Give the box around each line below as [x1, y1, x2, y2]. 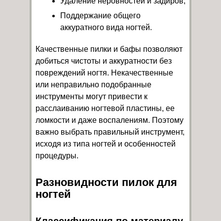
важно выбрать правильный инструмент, [36, 127, 184, 136]
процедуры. [36, 151, 78, 160]
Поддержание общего [60, 11, 141, 20]
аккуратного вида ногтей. [60, 23, 152, 32]
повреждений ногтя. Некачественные [36, 68, 173, 77]
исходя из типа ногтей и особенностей [36, 139, 176, 148]
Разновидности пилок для [36, 176, 177, 188]
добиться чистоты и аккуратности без [36, 56, 172, 65]
